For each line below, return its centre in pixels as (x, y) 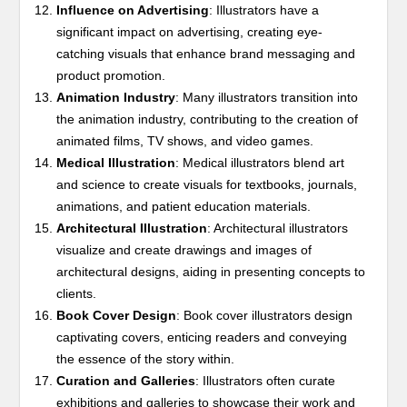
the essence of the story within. (146, 358)
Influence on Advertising (133, 10)
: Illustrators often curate (266, 380)
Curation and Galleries (126, 380)
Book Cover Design (117, 315)
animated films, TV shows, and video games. (185, 140)
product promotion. (111, 75)
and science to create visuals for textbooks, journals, (207, 184)
